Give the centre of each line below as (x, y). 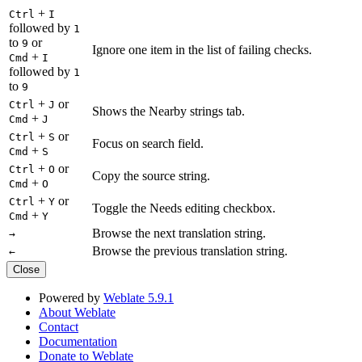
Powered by (71, 297)
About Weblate (77, 312)
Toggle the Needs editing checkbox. (184, 208)
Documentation (78, 341)
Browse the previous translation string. (190, 250)
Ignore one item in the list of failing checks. (202, 49)
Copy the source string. (151, 175)
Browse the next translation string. (179, 233)
